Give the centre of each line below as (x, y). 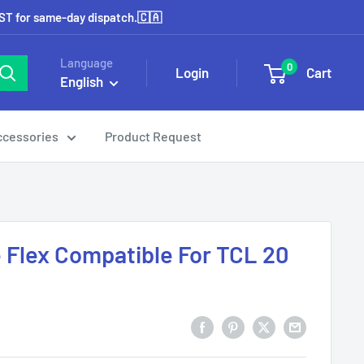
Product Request (153, 136)
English (82, 81)
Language (87, 63)
